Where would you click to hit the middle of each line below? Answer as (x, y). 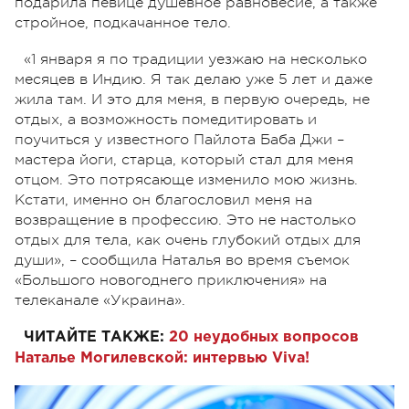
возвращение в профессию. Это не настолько (185, 220)
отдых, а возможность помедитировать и (166, 119)
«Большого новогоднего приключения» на (171, 280)
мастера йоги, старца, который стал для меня (184, 159)
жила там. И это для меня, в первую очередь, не (192, 99)
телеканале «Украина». (102, 300)
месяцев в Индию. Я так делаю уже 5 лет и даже (194, 79)
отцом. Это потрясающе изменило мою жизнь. (186, 179)
